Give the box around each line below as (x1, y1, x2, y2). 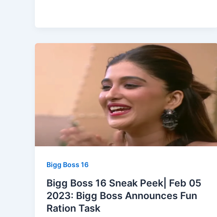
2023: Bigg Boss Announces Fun (46, 189, 197, 201)
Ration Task (46, 202, 100, 214)
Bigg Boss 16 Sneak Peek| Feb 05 (46, 177, 201, 189)
